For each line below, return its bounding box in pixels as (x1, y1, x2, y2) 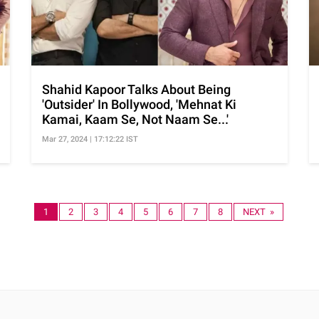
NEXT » (243, 206, 274, 217)
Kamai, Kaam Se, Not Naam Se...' (42, 111, 229, 127)
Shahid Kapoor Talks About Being (42, 81, 231, 97)
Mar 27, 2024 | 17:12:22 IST (42, 134, 138, 144)
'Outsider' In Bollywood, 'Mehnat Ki (42, 96, 236, 112)
